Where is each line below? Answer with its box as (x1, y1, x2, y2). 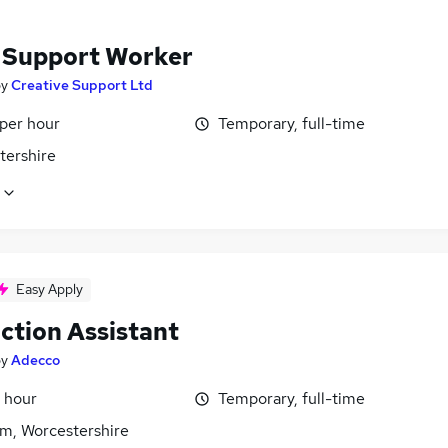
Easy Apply (16, 279, 83, 298)
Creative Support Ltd (11, 75, 153, 94)
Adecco (11, 350, 60, 369)
